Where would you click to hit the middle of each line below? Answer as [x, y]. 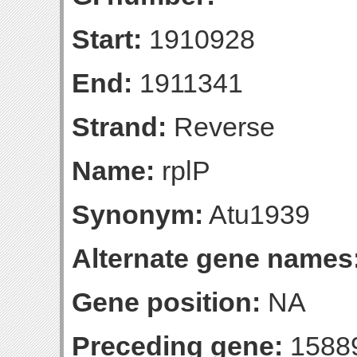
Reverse [221, 127]
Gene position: [166, 302]
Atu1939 [257, 214]
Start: [107, 39]
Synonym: [137, 214]
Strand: [119, 127]
